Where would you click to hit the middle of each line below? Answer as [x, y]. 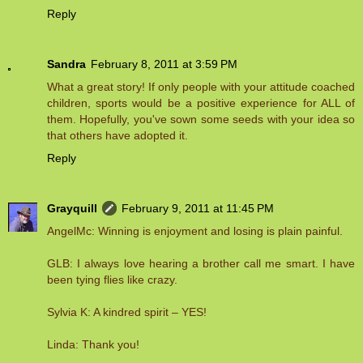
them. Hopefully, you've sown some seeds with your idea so [201, 120]
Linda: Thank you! [93, 345]
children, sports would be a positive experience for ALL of [201, 103]
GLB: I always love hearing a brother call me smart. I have [201, 264]
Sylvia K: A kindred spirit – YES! [127, 312]
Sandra [66, 64]
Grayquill [72, 209]
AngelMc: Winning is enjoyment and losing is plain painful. [195, 231]
